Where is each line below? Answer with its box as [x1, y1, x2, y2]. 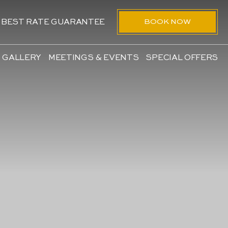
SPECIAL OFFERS [146, 54, 218, 62]
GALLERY [2, 54, 41, 62]
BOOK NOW [144, 18, 191, 25]
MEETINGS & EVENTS [48, 54, 139, 62]
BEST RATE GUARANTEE [1, 18, 105, 26]
